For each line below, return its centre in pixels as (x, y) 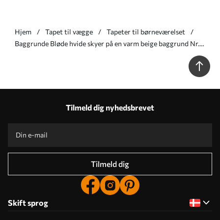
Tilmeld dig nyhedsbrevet (110, 107)
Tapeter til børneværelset (146, 32)
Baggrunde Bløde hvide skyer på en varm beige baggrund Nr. (107, 43)
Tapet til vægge (69, 32)
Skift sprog (28, 203)
